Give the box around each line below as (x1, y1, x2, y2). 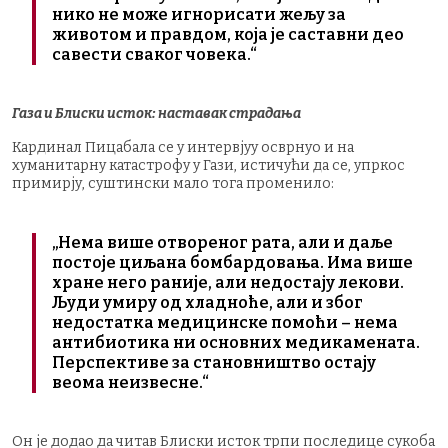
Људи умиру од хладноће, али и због (52, 292, 363, 312)
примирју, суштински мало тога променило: (12, 174, 334, 192)
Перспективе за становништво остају (52, 352, 376, 372)
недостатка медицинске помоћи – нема (52, 312, 398, 332)
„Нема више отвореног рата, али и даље (52, 232, 393, 252)
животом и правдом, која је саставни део (52, 24, 404, 44)
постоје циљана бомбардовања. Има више (52, 252, 413, 272)
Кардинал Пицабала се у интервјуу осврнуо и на (12, 138, 354, 156)
